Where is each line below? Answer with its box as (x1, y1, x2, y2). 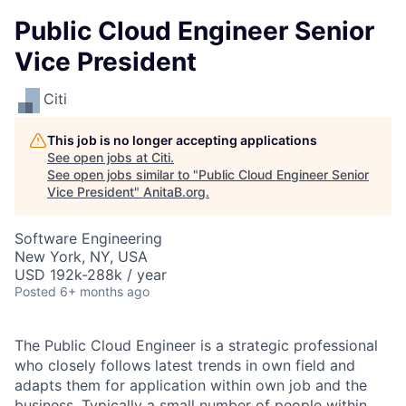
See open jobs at (47, 150, 151, 165)
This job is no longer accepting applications (47, 132, 317, 148)
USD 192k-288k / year (14, 266, 167, 284)
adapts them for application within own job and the (14, 376, 367, 394)
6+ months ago (60, 284, 150, 299)
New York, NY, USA (14, 247, 148, 266)
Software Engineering (14, 229, 162, 247)
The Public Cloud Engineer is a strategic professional (14, 336, 378, 354)
